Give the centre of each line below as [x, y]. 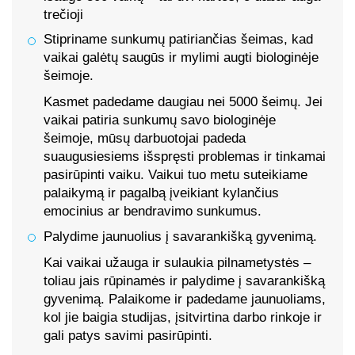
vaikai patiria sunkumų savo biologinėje [160, 120]
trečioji [63, 15]
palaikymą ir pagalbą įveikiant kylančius [161, 193]
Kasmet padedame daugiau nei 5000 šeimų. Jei [183, 102]
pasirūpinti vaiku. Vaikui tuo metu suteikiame [176, 175]
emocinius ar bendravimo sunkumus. [153, 212]
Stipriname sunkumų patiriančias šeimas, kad [178, 40]
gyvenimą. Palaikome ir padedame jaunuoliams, [185, 299]
